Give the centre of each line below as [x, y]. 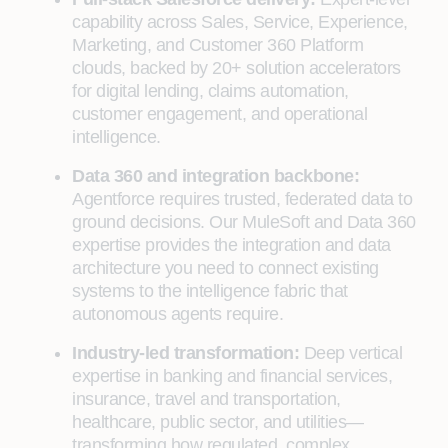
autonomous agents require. [177, 314]
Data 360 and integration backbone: [215, 176]
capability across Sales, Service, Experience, [240, 22]
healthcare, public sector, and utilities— [218, 422]
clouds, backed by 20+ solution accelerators [236, 68]
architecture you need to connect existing [225, 268]
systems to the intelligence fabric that [210, 291]
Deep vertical [352, 353]
